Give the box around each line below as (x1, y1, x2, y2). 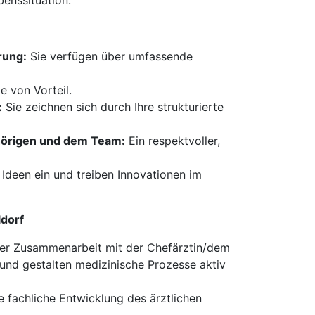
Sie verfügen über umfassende (27, 49, 193, 63)
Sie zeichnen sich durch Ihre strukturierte (2, 100, 224, 114)
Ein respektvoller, (125, 134, 220, 148)
